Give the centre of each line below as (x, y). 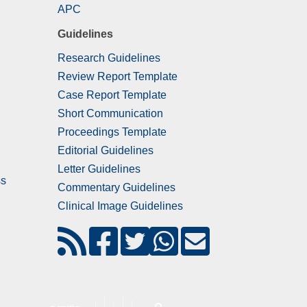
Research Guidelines (109, 58)
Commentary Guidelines (116, 188)
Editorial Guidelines (105, 151)
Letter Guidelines (99, 169)
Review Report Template (117, 77)
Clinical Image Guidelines (120, 206)
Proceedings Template (112, 132)
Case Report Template (112, 95)
